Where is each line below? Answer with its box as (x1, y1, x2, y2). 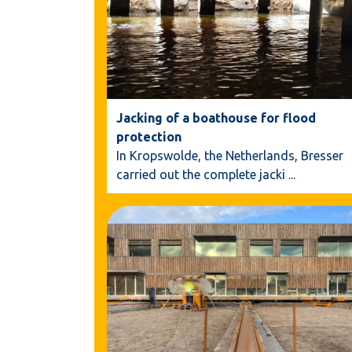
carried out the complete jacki (116, 167, 285, 181)
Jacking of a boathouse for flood (116, 110, 316, 125)
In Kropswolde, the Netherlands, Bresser (116, 148, 343, 163)
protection (116, 129, 181, 144)
